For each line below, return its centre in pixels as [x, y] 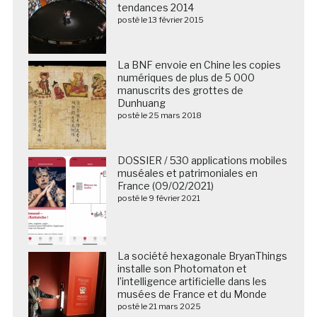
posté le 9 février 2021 [158, 198]
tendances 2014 [155, 8]
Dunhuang [141, 103]
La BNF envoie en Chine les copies [199, 65]
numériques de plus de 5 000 [186, 78]
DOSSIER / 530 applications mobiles [202, 161]
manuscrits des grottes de [180, 91]
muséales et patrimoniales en [187, 173]
